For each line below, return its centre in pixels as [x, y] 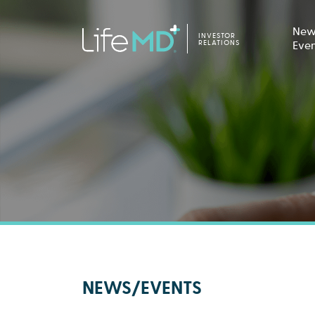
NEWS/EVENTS [142, 288]
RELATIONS [219, 43]
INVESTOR [217, 36]
